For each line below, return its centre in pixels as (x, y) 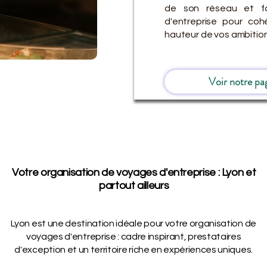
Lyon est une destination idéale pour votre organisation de (133, 223)
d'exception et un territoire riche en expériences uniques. (133, 250)
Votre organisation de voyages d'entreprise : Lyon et (134, 173)
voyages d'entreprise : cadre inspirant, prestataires (133, 237)
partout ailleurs (134, 186)
